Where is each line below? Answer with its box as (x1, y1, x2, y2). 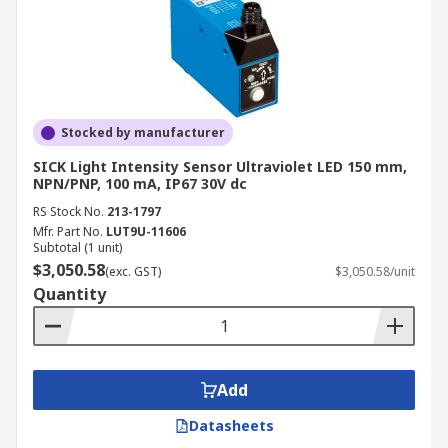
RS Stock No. (33, 203, 104, 220)
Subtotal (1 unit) (33, 239, 122, 256)
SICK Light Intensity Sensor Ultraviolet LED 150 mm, (33, 157, 407, 176)
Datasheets (188, 416, 274, 435)
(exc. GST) (105, 263, 161, 280)
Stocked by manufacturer (61, 124, 225, 141)
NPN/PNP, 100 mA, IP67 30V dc (33, 174, 247, 193)
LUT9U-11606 (106, 223, 186, 240)
